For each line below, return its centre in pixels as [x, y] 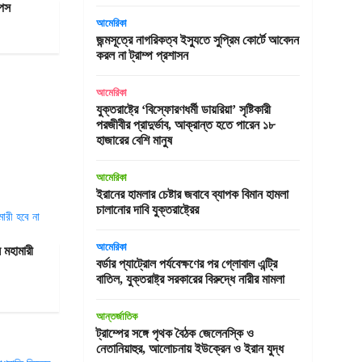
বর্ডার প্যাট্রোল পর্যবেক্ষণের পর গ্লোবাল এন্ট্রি [186, 264]
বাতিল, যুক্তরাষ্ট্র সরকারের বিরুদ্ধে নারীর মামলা [190, 279]
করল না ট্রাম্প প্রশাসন [142, 55]
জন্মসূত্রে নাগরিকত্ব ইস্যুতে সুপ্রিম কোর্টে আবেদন [197, 40]
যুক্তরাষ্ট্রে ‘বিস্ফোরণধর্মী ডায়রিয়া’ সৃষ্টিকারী [183, 109]
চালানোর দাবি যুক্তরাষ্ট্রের [147, 210]
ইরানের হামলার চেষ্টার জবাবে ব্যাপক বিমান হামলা [192, 194]
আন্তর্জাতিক [116, 316]
